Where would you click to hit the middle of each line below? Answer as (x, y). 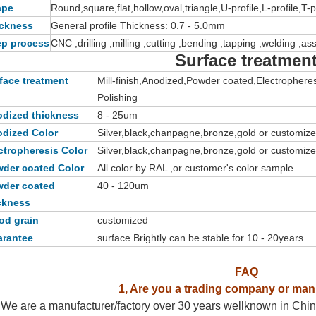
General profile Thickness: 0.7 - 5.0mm (138, 25)
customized (123, 220)
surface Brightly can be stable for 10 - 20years (200, 238)
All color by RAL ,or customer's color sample (195, 168)
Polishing (117, 97)
